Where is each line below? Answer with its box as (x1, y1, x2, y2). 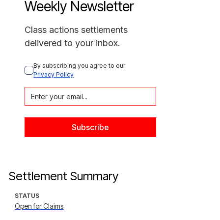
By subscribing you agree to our (33, 62, 127, 69)
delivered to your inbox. (25, 38, 121, 48)
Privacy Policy (33, 71, 74, 78)
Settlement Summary (9, 169, 119, 183)
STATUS (15, 192, 40, 199)
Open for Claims (15, 202, 64, 210)
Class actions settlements (25, 25, 128, 35)
